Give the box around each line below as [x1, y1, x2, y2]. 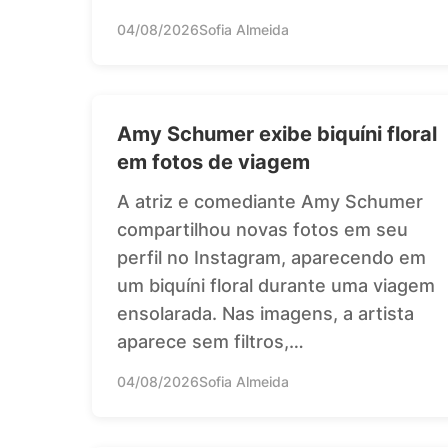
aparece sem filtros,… [117, 330, 304, 352]
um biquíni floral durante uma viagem [117, 274, 435, 296]
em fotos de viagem [117, 149, 310, 174]
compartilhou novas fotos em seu [117, 218, 408, 240]
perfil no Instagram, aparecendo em [117, 246, 426, 268]
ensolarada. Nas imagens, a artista [117, 302, 414, 324]
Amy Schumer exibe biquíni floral [117, 121, 437, 146]
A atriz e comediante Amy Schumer [117, 190, 423, 212]
